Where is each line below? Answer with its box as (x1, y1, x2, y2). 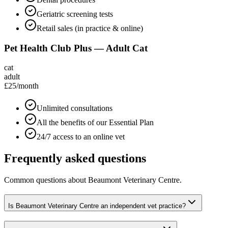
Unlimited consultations (37, 104, 112, 113)
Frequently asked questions (4, 152, 146, 165)
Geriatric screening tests (37, 9, 113, 18)
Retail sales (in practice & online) (37, 23, 143, 33)
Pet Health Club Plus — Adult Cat (4, 42, 148, 53)
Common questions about (4, 176, 88, 185)
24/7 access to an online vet (37, 132, 125, 141)
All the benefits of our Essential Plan (37, 118, 154, 127)
